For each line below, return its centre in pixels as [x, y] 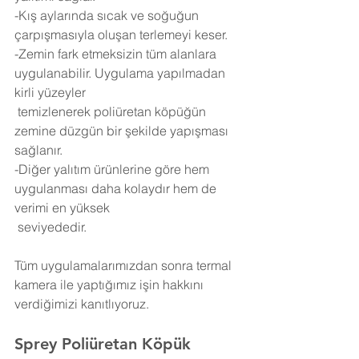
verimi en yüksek [64, 208]
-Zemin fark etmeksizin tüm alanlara [117, 54]
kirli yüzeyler [52, 92]
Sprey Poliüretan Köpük [105, 344]
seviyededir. [52, 227]
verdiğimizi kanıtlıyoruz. [82, 304]
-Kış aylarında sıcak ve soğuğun [108, 15]
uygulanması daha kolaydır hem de [117, 188]
